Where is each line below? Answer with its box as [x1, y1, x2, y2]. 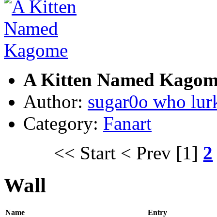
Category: [23, 112, 103, 134]
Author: [23, 91, 88, 112]
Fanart [103, 112, 152, 134]
